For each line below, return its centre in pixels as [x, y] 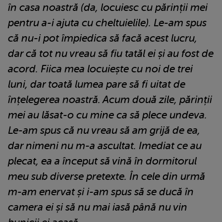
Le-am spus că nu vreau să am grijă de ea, [104, 130]
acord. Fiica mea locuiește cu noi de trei [100, 69]
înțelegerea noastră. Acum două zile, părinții [110, 99]
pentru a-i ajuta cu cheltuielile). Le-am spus [107, 23]
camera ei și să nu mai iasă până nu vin [98, 207]
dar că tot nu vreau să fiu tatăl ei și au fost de [111, 53]
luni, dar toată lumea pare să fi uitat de [97, 84]
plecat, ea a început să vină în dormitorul [102, 161]
